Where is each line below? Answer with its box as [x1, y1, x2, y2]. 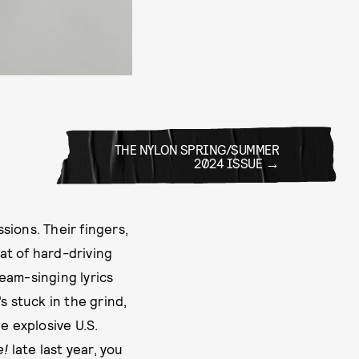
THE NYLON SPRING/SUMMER [114, 140, 279, 158]
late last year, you [8, 341, 123, 357]
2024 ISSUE [194, 154, 262, 171]
